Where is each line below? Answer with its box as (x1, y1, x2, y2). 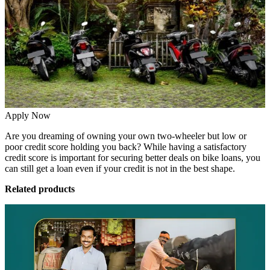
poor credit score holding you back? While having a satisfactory (5, 142, 246, 152)
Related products (5, 184, 75, 195)
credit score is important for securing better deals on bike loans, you (5, 152, 260, 163)
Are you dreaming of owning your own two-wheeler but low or (5, 131, 246, 142)
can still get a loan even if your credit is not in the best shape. (5, 163, 237, 174)
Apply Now (5, 110, 51, 121)
